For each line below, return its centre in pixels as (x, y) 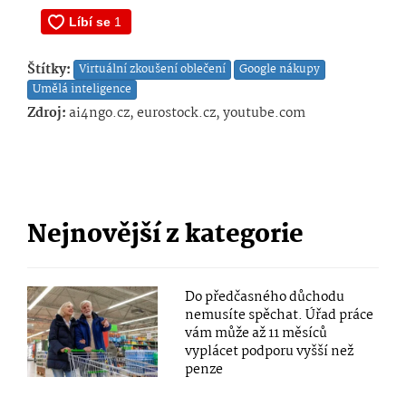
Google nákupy (280, 69)
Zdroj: (47, 113)
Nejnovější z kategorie (165, 235)
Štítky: (49, 69)
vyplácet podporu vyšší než (270, 351)
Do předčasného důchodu (265, 297)
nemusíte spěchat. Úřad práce (280, 315)
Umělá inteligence (82, 89)
